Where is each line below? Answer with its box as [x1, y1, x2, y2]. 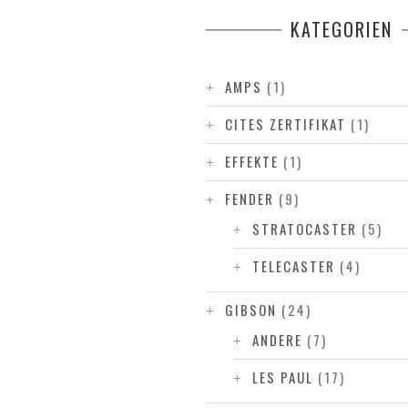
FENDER [225, 189, 275, 209]
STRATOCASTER [252, 219, 358, 239]
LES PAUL [252, 367, 314, 387]
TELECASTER [252, 256, 336, 276]
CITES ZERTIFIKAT [225, 114, 347, 134]
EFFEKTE [225, 151, 280, 171]
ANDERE [252, 330, 303, 350]
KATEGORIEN [290, 15, 393, 43]
